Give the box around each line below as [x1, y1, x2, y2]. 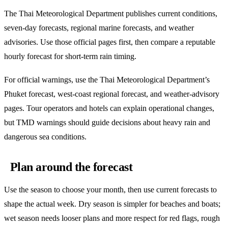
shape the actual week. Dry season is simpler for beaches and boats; [4, 199, 220, 209]
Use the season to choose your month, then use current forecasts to [4, 185, 217, 194]
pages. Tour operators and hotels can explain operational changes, [4, 103, 214, 112]
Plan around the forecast [10, 160, 133, 174]
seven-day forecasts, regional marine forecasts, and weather [4, 23, 194, 32]
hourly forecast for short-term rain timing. [4, 51, 136, 61]
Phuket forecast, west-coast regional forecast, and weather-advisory [4, 89, 219, 98]
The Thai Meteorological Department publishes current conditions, [4, 9, 217, 18]
